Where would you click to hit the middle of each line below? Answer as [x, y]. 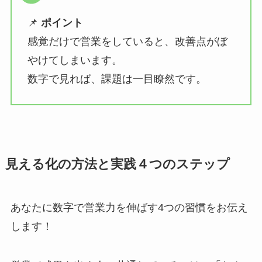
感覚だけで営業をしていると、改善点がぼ [127, 41]
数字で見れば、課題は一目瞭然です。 [117, 79]
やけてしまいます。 [75, 60]
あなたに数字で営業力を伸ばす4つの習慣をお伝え [129, 207]
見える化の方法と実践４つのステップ [117, 164]
